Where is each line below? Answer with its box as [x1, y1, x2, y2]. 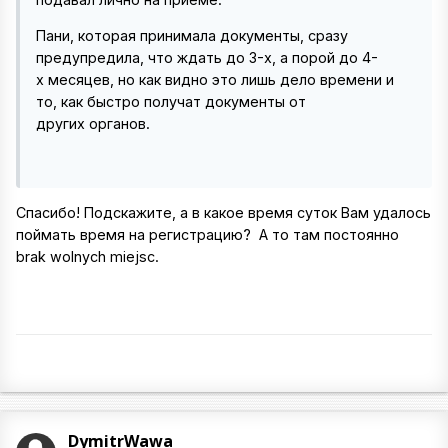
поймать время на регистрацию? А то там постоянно [16, 225, 399, 243]
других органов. [36, 115, 154, 133]
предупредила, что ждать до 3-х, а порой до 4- [36, 49, 378, 67]
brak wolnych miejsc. [16, 247, 163, 265]
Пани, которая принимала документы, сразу [36, 27, 348, 45]
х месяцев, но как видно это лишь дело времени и [36, 71, 394, 89]
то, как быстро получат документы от [36, 93, 306, 111]
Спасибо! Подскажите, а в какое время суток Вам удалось [16, 203, 431, 221]
